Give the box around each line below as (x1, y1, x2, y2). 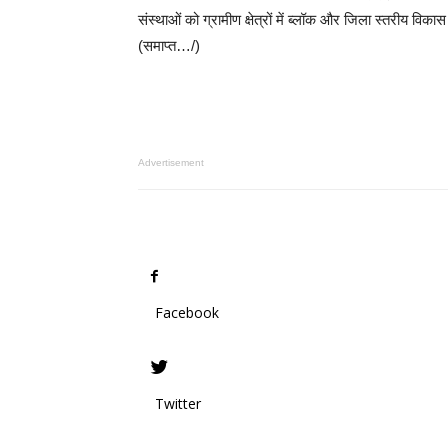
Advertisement (138, 157, 204, 168)
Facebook (155, 303, 219, 322)
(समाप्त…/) (138, 37, 200, 54)
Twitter (155, 394, 201, 413)
